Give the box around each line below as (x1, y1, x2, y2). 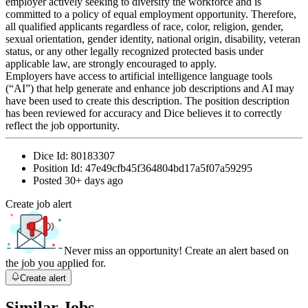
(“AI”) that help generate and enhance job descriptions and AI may (5, 82, 294, 95)
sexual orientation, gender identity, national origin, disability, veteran (5, 33, 300, 45)
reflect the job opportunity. (5, 120, 120, 132)
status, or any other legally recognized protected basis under (5, 45, 263, 58)
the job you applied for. (5, 257, 106, 269)
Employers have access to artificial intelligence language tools (5, 70, 272, 82)
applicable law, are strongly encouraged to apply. (5, 58, 217, 70)
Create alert (20, 272, 67, 283)
